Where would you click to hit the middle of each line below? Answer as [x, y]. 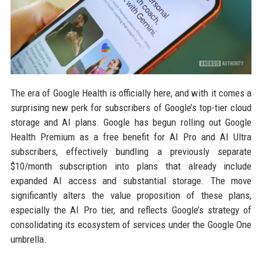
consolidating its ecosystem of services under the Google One [131, 225]
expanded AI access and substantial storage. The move [131, 181]
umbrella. [28, 239]
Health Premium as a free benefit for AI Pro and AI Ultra [131, 137]
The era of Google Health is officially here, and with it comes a [131, 93]
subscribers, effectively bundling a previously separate [131, 152]
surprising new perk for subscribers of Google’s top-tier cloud [131, 108]
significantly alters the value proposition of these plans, [131, 196]
